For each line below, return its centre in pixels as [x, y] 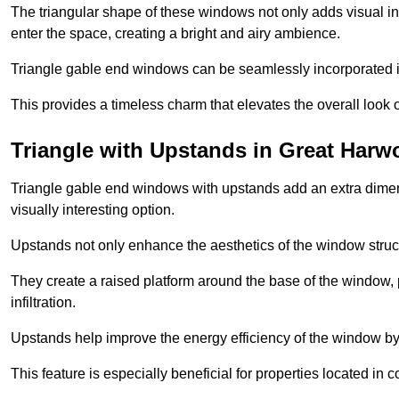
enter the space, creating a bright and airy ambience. [175, 33]
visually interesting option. [93, 209]
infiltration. [43, 302]
